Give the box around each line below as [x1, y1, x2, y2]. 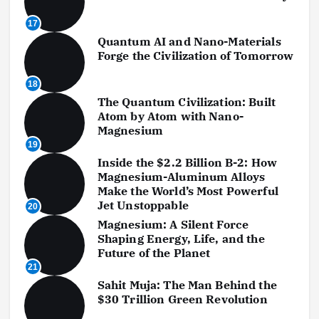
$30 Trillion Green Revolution [97, 292, 268, 307]
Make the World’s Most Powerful [97, 184, 278, 199]
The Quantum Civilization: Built [97, 95, 276, 110]
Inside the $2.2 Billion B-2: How [97, 155, 278, 170]
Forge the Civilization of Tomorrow [97, 48, 294, 63]
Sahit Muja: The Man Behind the [97, 278, 277, 293]
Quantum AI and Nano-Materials [97, 34, 281, 49]
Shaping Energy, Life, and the [97, 231, 265, 246]
